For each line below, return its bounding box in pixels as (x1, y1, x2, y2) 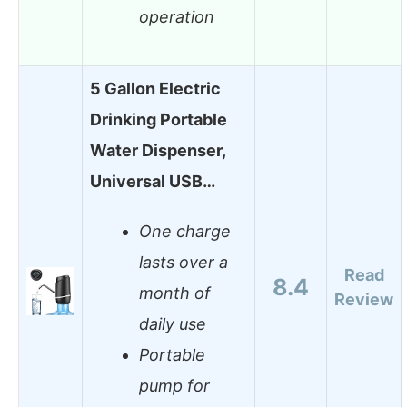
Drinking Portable (90, 109, 227, 129)
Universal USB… (90, 171, 215, 191)
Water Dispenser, (90, 140, 225, 160)
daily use (139, 314, 206, 334)
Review (334, 289, 393, 309)
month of (139, 283, 211, 303)
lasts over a (139, 253, 228, 273)
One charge (139, 222, 231, 242)
